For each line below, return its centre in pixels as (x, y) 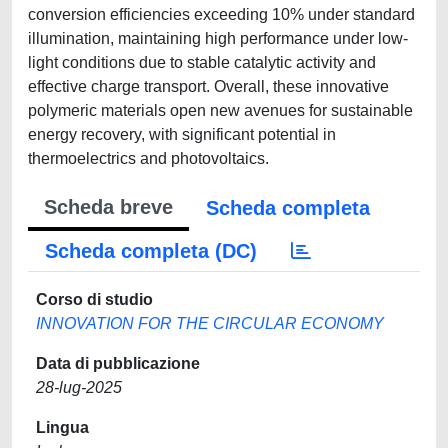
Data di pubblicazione (118, 363)
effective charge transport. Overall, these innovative (208, 86)
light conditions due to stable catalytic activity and (202, 62)
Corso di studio (94, 299)
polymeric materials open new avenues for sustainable (220, 110)
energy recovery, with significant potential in (182, 134)
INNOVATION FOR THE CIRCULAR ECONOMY (210, 323)
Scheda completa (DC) (151, 251)
